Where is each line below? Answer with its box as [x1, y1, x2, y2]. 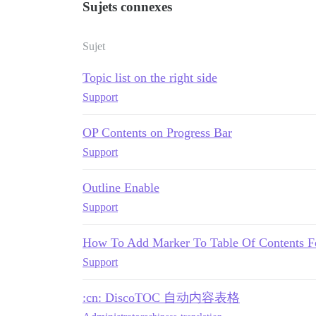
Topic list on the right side [83, 70, 217, 85]
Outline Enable [83, 180, 159, 195]
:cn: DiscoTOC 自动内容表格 [83, 290, 240, 305]
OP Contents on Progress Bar [83, 125, 232, 140]
